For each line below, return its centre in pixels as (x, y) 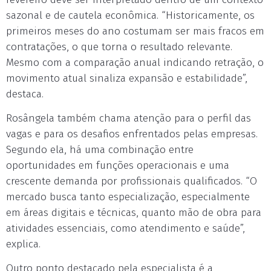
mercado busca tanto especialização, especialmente (128, 197)
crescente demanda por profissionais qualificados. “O (132, 181)
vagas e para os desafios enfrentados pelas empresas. (132, 134)
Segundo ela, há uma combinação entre (100, 150)
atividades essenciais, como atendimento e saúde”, (126, 228)
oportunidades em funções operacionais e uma (118, 165)
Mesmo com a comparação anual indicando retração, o (135, 63)
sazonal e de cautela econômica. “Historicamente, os (130, 15)
